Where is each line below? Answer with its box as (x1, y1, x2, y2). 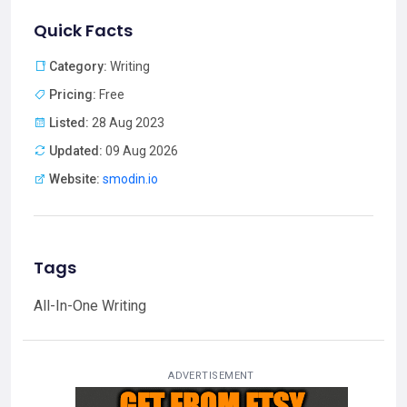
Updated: (49, 144, 103, 159)
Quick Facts (34, 19, 133, 43)
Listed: (49, 115, 89, 131)
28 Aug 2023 (89, 115, 164, 131)
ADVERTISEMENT (168, 370, 254, 382)
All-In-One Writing (34, 297, 146, 315)
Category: (49, 59, 107, 74)
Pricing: (49, 87, 96, 103)
